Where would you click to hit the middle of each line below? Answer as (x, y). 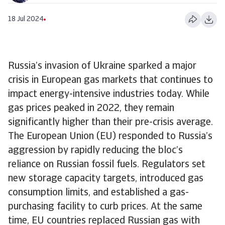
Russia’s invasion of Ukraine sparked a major (102, 66)
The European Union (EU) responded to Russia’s (110, 137)
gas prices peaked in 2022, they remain (91, 108)
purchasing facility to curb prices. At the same (105, 207)
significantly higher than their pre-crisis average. (110, 123)
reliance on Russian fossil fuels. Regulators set (107, 165)
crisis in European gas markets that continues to (110, 80)
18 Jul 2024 (26, 19)
